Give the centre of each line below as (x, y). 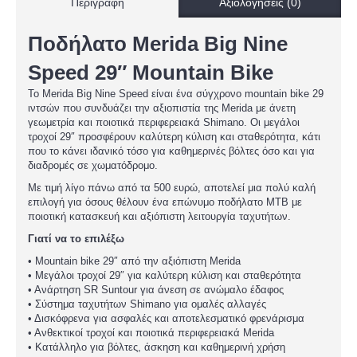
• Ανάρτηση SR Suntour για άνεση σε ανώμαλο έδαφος (156, 290)
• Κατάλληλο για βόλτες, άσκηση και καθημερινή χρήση (157, 347)
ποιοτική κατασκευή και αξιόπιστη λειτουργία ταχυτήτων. (159, 216)
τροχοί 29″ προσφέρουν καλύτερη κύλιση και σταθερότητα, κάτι (174, 137)
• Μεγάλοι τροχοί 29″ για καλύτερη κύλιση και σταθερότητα (165, 275)
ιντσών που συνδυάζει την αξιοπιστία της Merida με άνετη (162, 108)
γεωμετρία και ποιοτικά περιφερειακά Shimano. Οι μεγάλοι (164, 122)
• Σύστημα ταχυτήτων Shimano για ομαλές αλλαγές (147, 304)
